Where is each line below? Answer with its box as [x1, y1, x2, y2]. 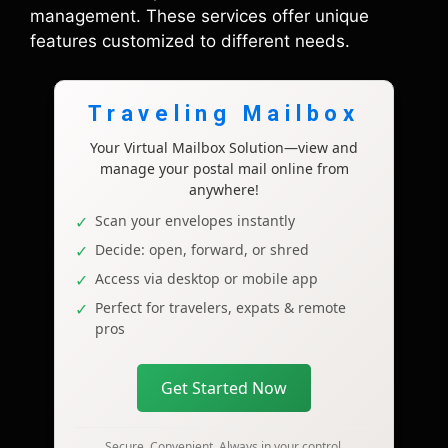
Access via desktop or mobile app [95, 268, 318, 288]
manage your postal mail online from [99, 158, 349, 178]
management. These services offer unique [30, 6, 369, 26]
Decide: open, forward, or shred [95, 239, 309, 259]
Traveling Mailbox [88, 100, 360, 126]
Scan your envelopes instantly [95, 210, 295, 230]
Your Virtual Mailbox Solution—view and [90, 137, 358, 157]
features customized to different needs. [30, 31, 350, 51]
